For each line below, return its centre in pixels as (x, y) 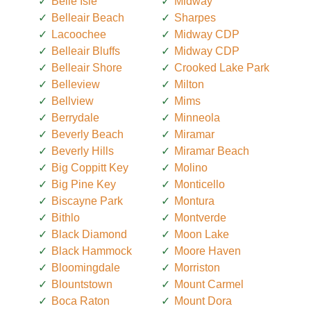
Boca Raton (81, 301)
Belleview (76, 84)
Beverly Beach (87, 134)
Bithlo (66, 217)
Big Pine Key (84, 184)
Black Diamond (89, 234)
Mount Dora (203, 301)
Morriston (197, 267)
